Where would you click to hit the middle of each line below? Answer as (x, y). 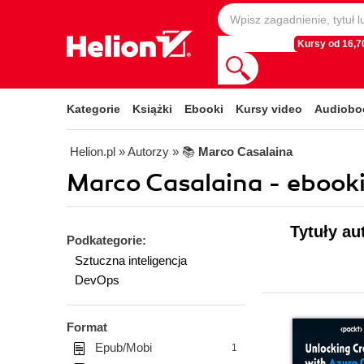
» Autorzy (144, 152)
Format (87, 327)
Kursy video (269, 109)
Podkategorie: (106, 240)
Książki (152, 109)
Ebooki (204, 109)
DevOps (97, 280)
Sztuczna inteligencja (131, 260)
